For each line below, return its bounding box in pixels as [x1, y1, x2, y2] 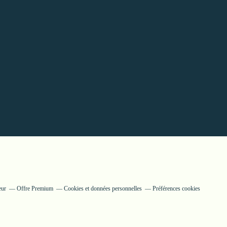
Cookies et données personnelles [63, 184, 142, 192]
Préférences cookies [152, 184, 200, 192]
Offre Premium [16, 184, 53, 192]
